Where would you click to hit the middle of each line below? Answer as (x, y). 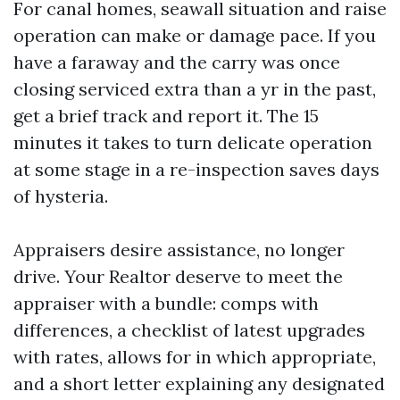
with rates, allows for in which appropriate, (195, 357)
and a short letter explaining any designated (199, 383)
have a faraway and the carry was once (177, 62)
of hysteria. (61, 196)
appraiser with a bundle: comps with (166, 303)
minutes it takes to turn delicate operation (193, 142)
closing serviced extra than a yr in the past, (195, 89)
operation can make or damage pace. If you (195, 35)
